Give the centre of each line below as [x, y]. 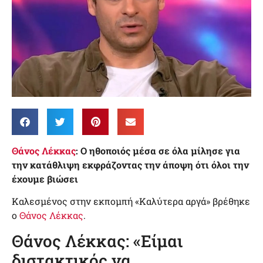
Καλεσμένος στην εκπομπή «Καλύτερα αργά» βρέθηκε [131, 201]
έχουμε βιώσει [45, 179]
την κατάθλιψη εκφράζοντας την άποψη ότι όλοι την [130, 165]
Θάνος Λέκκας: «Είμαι [97, 241]
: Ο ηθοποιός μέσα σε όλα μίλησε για [158, 151]
